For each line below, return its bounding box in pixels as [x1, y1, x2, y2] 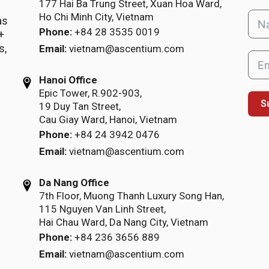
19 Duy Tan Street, [38, 100, 121, 112]
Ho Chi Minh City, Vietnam [38, 11, 154, 23]
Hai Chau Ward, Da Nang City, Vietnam [38, 216, 208, 228]
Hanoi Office [38, 74, 97, 86]
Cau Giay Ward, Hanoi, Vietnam [38, 113, 177, 125]
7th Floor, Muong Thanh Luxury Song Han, [38, 190, 224, 202]
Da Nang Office [38, 177, 109, 189]
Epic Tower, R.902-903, [38, 87, 142, 99]
